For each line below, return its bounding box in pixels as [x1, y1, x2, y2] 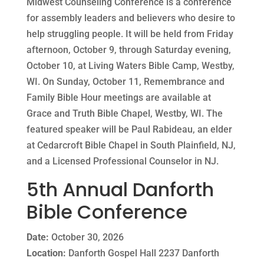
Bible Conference [26, 198, 187, 225]
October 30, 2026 [48, 231, 124, 243]
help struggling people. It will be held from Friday [26, 28, 233, 39]
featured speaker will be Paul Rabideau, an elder [26, 123, 232, 135]
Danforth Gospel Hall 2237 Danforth [65, 247, 219, 259]
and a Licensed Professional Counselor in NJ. [26, 155, 219, 167]
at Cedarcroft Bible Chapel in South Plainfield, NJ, [26, 139, 236, 151]
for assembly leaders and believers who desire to [26, 12, 235, 24]
